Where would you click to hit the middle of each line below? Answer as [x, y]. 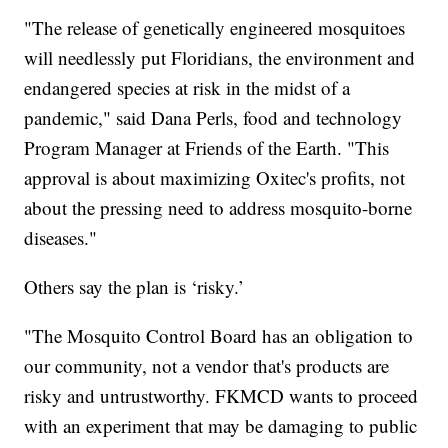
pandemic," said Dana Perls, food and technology [213, 118]
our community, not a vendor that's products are [207, 366]
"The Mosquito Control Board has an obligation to [219, 336]
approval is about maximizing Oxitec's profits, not [215, 178]
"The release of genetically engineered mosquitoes [215, 28]
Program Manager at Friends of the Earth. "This [207, 148]
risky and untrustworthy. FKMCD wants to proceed [221, 396]
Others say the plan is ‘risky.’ [134, 287]
